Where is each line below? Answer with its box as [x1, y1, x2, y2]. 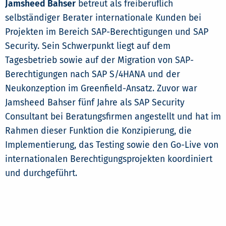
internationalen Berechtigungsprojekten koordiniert [5, 154, 212, 165]
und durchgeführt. [5, 168, 77, 179]
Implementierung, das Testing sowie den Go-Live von [5, 140, 218, 151]
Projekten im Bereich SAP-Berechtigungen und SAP [5, 27, 208, 38]
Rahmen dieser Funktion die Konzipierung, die [5, 126, 192, 137]
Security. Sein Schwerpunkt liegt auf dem [5, 41, 171, 52]
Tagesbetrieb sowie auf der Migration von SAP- [5, 55, 194, 66]
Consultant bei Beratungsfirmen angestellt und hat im [5, 111, 221, 123]
